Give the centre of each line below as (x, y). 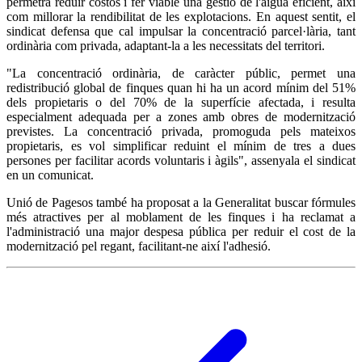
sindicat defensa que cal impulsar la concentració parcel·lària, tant (181, 32)
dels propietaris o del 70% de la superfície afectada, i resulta (181, 103)
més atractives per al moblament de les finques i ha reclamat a (181, 217)
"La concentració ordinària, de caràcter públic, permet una (181, 74)
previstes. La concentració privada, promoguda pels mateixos (181, 132)
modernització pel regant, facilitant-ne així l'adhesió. (139, 246)
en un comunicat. (50, 175)
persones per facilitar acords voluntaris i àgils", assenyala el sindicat (181, 161)
